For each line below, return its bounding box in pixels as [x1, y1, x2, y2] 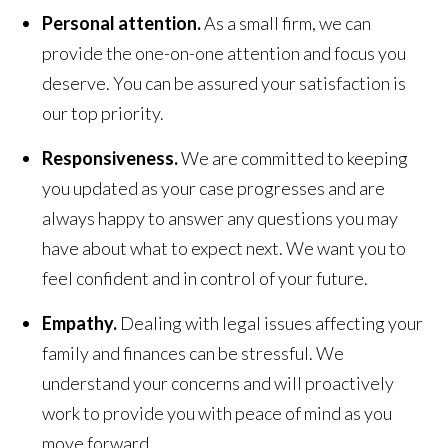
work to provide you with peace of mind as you [42, 401, 393, 424]
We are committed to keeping [181, 146, 409, 169]
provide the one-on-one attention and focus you [42, 41, 407, 64]
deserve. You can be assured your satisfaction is [42, 71, 407, 94]
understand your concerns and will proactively [42, 371, 395, 394]
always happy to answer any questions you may [42, 206, 399, 229]
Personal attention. [42, 11, 205, 34]
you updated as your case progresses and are [42, 176, 386, 199]
